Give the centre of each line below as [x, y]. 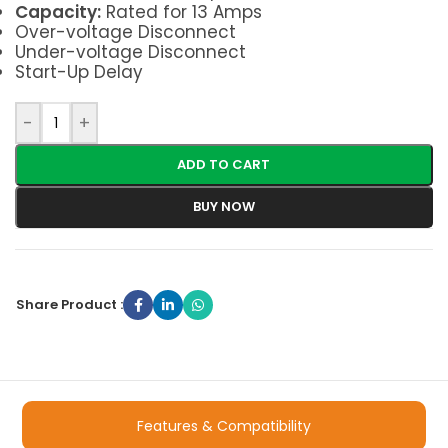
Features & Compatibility [224, 426]
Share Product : [69, 304]
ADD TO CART [224, 164]
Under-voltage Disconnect [130, 52]
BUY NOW [223, 206]
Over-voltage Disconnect [125, 32]
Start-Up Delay [79, 72]
